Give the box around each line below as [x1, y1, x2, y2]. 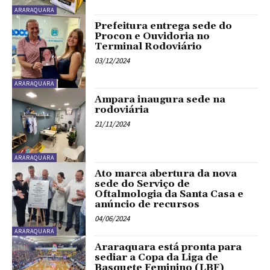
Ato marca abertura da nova [95, 167, 237, 180]
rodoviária [95, 104, 149, 116]
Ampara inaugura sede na [95, 93, 226, 106]
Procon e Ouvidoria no [95, 30, 210, 42]
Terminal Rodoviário [95, 40, 202, 52]
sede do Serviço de [95, 177, 190, 190]
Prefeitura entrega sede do [95, 19, 233, 32]
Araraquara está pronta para [95, 241, 242, 254]
